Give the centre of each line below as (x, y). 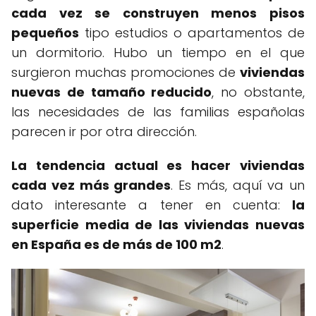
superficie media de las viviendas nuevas (158, 225)
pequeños (45, 33)
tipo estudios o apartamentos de (192, 33)
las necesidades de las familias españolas (158, 112)
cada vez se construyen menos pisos (158, 13)
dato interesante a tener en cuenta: (152, 205)
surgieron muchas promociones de (126, 73)
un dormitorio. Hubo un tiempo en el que (158, 53)
